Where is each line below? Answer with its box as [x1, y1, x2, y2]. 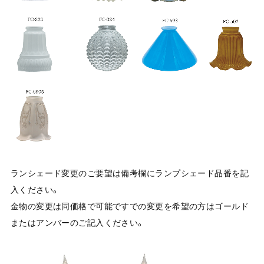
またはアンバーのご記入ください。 [10, 217, 145, 228]
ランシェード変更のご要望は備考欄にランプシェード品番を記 [10, 167, 249, 179]
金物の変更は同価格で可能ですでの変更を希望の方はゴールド [10, 200, 249, 212]
